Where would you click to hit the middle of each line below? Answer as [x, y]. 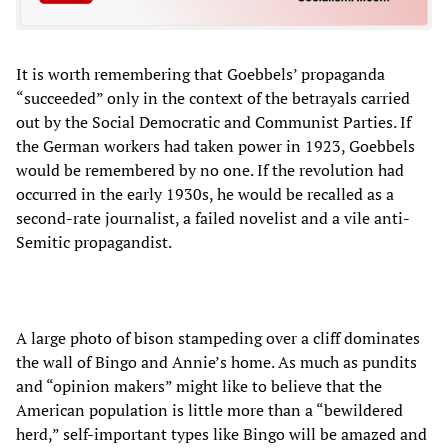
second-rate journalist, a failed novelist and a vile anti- [213, 217]
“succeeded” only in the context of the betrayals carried [213, 97]
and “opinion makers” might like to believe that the [199, 385]
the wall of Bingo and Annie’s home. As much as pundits [216, 361]
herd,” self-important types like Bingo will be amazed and [221, 433]
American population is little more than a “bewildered [209, 409]
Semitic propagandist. [94, 241]
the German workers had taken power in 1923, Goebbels [215, 145]
